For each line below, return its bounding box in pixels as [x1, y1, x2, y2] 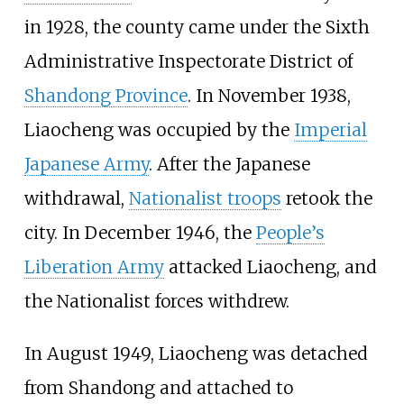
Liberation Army [23, 256, 164, 279]
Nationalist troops [128, 188, 281, 210]
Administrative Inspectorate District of [23, 50, 353, 73]
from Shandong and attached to [23, 376, 293, 399]
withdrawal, [23, 188, 129, 210]
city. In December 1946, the [23, 222, 256, 244]
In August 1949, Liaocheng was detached [23, 342, 368, 364]
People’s [255, 222, 325, 244]
